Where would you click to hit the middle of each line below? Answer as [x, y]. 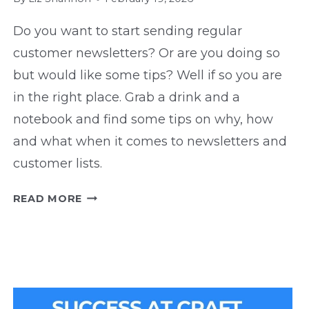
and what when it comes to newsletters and [150, 142]
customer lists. [57, 164]
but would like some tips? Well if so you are [147, 76]
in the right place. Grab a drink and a [126, 98]
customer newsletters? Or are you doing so [146, 53]
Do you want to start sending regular [127, 31]
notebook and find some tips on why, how [143, 120]
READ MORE [48, 199]
